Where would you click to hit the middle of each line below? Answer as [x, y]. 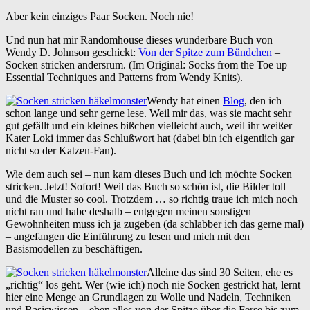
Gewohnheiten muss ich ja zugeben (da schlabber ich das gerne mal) [155, 224]
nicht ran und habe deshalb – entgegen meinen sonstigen [128, 211]
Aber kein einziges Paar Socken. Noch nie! [100, 16]
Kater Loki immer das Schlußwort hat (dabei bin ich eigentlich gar [150, 138]
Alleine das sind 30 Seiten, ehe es [220, 272]
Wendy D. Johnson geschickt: [72, 52]
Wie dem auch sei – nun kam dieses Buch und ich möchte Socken [149, 174]
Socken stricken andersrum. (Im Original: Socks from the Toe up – [151, 64]
